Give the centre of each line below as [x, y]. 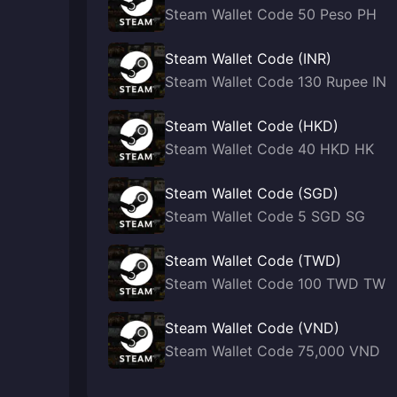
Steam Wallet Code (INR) [248, 58]
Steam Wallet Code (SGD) [252, 193]
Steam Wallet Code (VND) [252, 328]
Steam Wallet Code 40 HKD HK [269, 149]
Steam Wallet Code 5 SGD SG [265, 216]
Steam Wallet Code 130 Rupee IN [276, 82]
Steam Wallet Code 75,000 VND [272, 351]
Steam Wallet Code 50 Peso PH [271, 14]
